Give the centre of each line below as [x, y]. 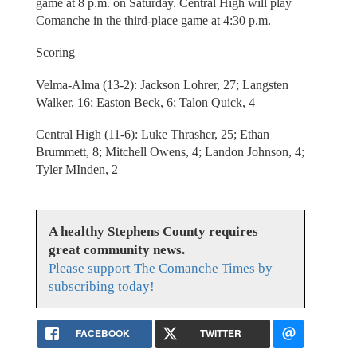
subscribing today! [101, 286]
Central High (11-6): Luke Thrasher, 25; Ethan [152, 135]
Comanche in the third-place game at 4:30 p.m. [153, 20]
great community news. [116, 249]
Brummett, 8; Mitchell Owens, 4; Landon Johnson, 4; [170, 152]
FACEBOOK [102, 333]
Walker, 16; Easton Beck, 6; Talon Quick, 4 [145, 102]
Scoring [55, 53]
